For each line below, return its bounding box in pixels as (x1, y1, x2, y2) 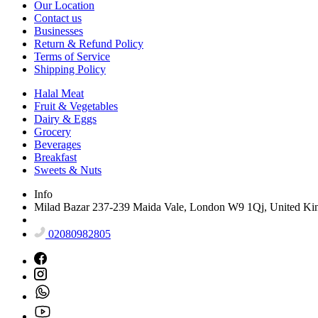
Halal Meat (34, 87, 84, 99)
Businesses (34, 24, 83, 37)
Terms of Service (34, 50, 110, 62)
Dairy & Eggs (34, 112, 97, 125)
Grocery (34, 125, 71, 138)
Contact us (34, 11, 82, 24)
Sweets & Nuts (34, 163, 102, 176)
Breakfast (34, 150, 77, 163)
